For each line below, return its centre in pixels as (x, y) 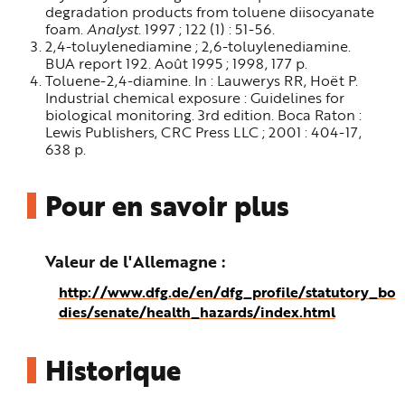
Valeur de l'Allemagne (131, 262)
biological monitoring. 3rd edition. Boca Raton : (203, 115)
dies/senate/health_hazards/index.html (197, 311)
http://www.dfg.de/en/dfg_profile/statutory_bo (227, 291)
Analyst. (112, 29)
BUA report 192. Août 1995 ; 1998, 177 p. (176, 63)
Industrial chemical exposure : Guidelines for (194, 98)
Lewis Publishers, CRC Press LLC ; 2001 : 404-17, (203, 132)
